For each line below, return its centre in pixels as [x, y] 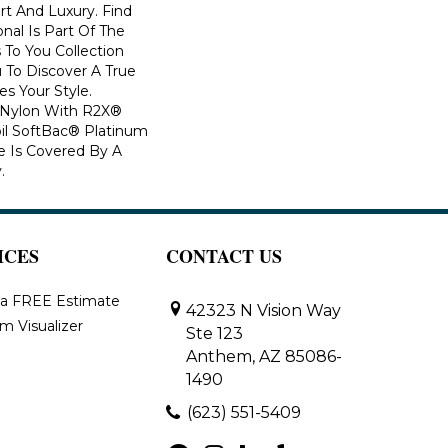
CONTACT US [224, 255]
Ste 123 [214, 333]
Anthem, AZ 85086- [264, 356]
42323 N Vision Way [263, 310]
